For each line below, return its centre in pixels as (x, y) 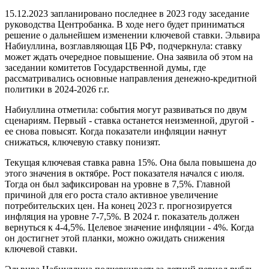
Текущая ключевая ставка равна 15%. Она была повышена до (131, 163)
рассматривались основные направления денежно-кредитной (131, 79)
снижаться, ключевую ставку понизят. (83, 142)
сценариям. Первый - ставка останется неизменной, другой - (129, 121)
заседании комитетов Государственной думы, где (105, 68)
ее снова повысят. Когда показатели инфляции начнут (116, 131)
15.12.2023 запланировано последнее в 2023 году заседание (127, 14)
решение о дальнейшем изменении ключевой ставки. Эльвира (132, 35)
